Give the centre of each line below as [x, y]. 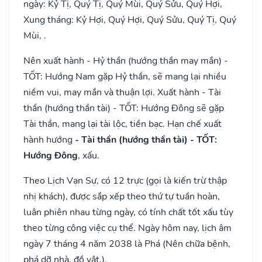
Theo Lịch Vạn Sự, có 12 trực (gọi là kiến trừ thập [125, 180]
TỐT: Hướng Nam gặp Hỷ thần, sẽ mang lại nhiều [125, 76]
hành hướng [49, 139]
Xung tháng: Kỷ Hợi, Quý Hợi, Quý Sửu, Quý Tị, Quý [130, 20]
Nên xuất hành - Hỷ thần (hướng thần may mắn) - [126, 61]
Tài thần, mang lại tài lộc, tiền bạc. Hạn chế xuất [123, 124]
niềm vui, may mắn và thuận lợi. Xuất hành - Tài [122, 92]
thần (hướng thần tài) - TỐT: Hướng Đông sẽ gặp [124, 108]
